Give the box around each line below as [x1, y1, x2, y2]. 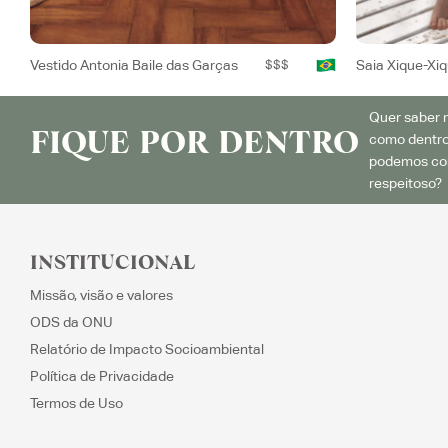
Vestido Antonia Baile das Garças [30, 56, 238, 73]
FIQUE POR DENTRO [30, 128, 359, 161]
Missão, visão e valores [30, 286, 173, 303]
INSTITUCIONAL [30, 253, 196, 274]
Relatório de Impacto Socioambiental [30, 340, 264, 357]
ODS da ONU [30, 313, 113, 330]
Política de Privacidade [30, 367, 174, 384]
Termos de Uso [30, 394, 123, 411]
